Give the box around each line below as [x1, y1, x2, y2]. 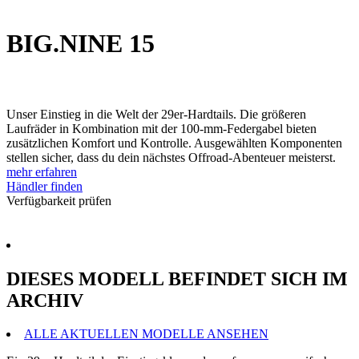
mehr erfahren [6, 164, 77, 179]
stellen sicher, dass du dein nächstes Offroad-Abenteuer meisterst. [6, 150, 336, 164]
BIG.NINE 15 [6, 28, 155, 58]
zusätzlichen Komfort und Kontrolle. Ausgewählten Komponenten [6, 135, 342, 150]
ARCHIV [6, 289, 83, 311]
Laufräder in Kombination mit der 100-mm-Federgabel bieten [6, 121, 317, 135]
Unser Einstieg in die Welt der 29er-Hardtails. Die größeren [6, 107, 306, 121]
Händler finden [6, 179, 83, 193]
